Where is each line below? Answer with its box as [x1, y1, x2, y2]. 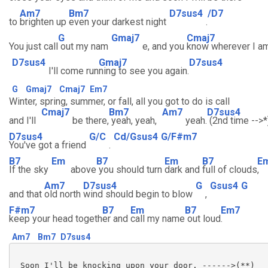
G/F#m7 [161, 130, 197, 142]
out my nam [58, 41, 108, 52]
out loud [185, 213, 221, 224]
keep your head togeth [9, 213, 102, 224]
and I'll [9, 115, 38, 126]
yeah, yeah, [109, 115, 159, 126]
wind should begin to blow [83, 188, 193, 200]
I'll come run [48, 65, 99, 77]
